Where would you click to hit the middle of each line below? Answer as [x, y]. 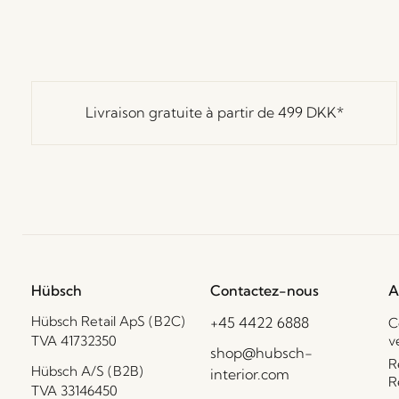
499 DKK [307, 113]
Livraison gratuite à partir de [181, 113]
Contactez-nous [264, 290]
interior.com [249, 374]
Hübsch [57, 290]
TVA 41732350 [74, 340]
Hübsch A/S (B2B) [87, 370]
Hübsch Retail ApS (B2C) [108, 321]
